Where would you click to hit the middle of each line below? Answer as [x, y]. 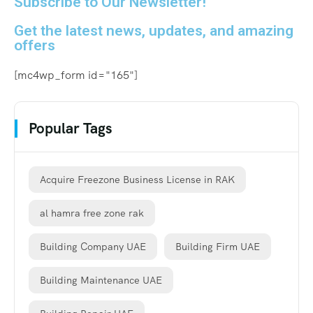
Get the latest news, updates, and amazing [154, 30]
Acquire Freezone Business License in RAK [137, 179]
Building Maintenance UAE [101, 280]
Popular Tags [70, 128]
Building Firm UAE [218, 246]
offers [35, 45]
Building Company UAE [93, 246]
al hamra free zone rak [92, 213]
